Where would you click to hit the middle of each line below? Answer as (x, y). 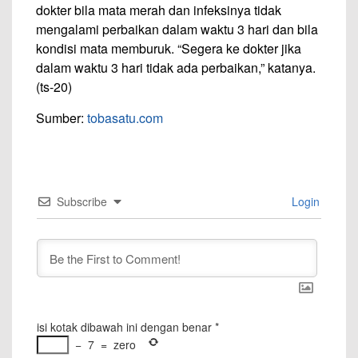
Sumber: (62, 118)
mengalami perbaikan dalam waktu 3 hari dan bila (177, 29)
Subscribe (82, 201)
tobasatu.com (125, 118)
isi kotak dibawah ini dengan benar (124, 327)
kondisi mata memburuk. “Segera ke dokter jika (169, 48)
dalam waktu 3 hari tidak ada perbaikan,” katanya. (176, 68)
